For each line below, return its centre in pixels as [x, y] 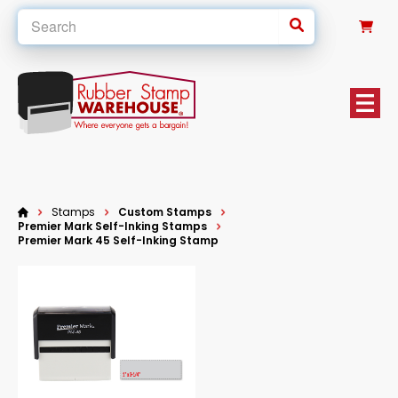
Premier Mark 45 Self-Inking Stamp [118, 240]
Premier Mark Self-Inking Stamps [112, 226]
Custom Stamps [165, 212]
